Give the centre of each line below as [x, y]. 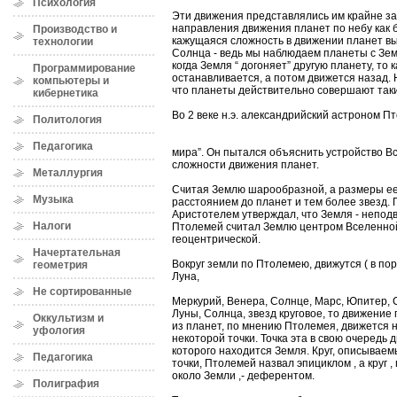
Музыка [53, 199]
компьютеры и [71, 81]
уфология [59, 331]
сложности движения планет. [245, 165]
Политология [67, 120]
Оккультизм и [68, 318]
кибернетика [66, 93]
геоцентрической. [216, 240]
